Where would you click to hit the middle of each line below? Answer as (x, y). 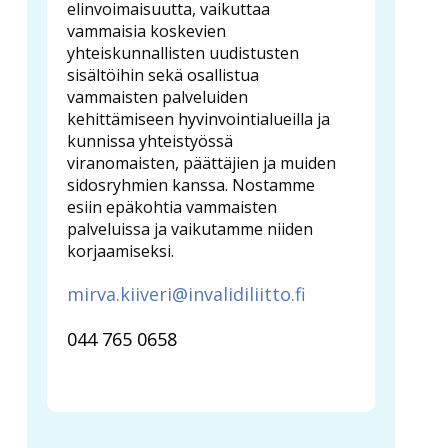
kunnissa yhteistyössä (150, 140)
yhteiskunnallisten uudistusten (183, 52)
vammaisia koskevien (146, 30)
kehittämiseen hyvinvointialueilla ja (198, 118)
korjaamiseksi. (120, 250)
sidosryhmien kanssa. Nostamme (191, 184)
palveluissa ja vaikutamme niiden (190, 228)
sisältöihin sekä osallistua (163, 74)
